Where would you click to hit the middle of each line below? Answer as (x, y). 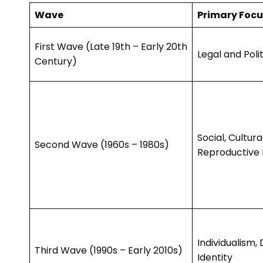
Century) (56, 62)
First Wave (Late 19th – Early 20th (111, 47)
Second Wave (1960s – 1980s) (102, 145)
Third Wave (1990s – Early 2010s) (109, 251)
